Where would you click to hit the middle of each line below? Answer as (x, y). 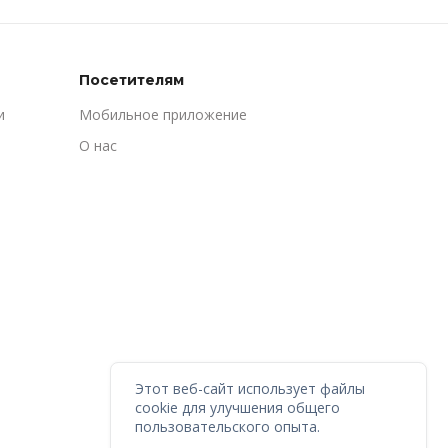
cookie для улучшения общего (238, 408)
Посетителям (131, 79)
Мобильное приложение (163, 114)
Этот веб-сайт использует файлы (250, 389)
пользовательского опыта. (228, 427)
